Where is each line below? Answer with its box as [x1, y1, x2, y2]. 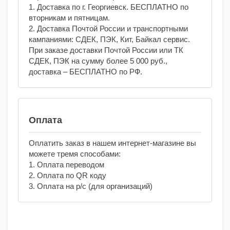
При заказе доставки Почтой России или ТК [29, 46, 183, 55]
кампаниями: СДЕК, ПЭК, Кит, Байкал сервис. [29, 35, 190, 44]
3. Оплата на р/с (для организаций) [29, 182, 152, 191]
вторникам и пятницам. [29, 13, 110, 23]
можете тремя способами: [29, 149, 121, 159]
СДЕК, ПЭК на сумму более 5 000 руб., [29, 56, 167, 66]
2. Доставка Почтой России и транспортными [29, 24, 188, 33]
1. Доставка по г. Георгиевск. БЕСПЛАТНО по [29, 3, 188, 12]
